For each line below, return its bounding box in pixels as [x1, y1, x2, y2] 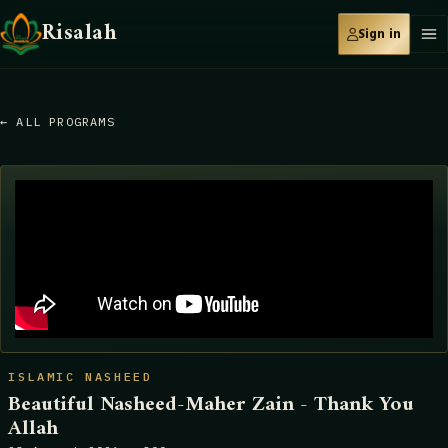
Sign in [358, 22, 401, 45]
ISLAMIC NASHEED [8, 369, 153, 384]
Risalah [42, 14, 118, 53]
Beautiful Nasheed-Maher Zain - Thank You [8, 387, 414, 423]
